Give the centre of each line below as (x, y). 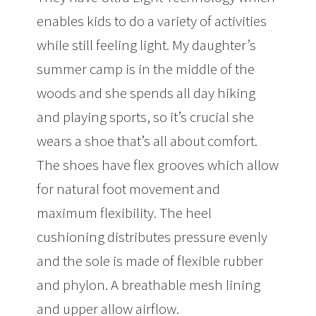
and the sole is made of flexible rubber (150, 261)
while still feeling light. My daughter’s (147, 45)
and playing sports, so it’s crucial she (146, 117)
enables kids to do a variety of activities (152, 21)
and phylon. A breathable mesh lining (149, 285)
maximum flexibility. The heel (124, 213)
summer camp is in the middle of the (146, 69)
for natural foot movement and (129, 189)
